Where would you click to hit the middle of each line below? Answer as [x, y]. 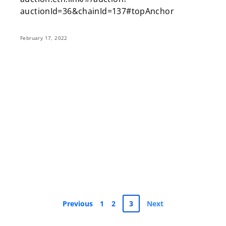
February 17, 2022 [44, 38]
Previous [78, 204]
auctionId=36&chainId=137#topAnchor [97, 11]
